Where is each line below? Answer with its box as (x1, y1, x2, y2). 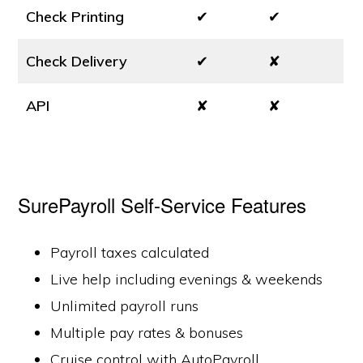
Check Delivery (26, 52, 128, 70)
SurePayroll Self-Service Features (18, 190, 307, 219)
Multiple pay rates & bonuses (50, 323, 244, 342)
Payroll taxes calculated (50, 243, 210, 262)
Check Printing (26, 7, 125, 26)
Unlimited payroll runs (50, 297, 199, 315)
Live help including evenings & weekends (50, 270, 323, 288)
